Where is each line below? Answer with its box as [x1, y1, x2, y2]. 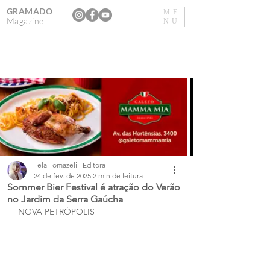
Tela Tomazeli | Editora [34, 160, 105, 169]
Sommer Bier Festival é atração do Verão [7, 181, 180, 193]
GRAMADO [7, 6, 52, 16]
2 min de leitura [93, 171, 143, 180]
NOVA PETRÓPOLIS [18, 206, 95, 217]
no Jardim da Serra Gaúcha [7, 193, 123, 205]
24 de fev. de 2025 [34, 171, 91, 180]
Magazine [7, 16, 44, 26]
